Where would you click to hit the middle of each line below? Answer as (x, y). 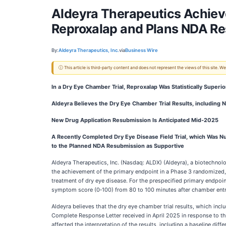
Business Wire (142, 50)
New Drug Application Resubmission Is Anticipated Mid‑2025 (135, 120)
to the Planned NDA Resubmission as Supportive (118, 146)
